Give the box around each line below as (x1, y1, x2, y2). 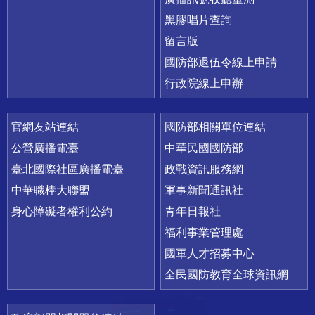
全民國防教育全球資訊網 (165, 269, 289, 281)
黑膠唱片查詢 (165, 14, 233, 27)
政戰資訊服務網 (165, 163, 244, 176)
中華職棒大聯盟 (11, 184, 90, 197)
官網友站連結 (11, 121, 79, 134)
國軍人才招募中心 (165, 247, 255, 260)
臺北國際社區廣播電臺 (11, 163, 124, 176)
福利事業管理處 (165, 226, 244, 239)
